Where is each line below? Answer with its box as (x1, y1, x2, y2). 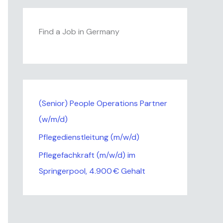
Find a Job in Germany (39, 26, 119, 37)
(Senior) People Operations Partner (39, 98, 167, 109)
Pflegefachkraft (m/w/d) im (39, 150, 135, 160)
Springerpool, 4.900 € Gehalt (39, 166, 145, 176)
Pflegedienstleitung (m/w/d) (39, 132, 139, 142)
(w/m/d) (39, 114, 68, 124)
